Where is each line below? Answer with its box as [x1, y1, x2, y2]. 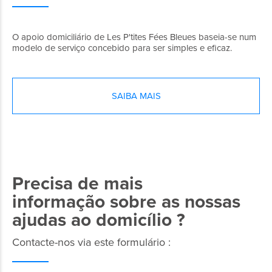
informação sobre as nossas [12, 190, 240, 213]
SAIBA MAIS [111, 90, 161, 101]
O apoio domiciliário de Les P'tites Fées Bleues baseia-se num [12, 31, 256, 42]
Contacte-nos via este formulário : [12, 235, 171, 249]
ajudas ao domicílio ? [12, 208, 185, 231]
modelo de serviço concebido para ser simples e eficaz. [12, 42, 232, 53]
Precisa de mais [12, 172, 143, 195]
